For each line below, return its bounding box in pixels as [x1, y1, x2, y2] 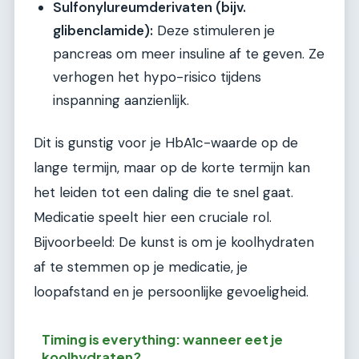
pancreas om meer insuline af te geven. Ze [53, 45, 325, 63]
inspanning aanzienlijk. [53, 91, 189, 110]
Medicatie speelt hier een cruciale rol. [34, 208, 272, 226]
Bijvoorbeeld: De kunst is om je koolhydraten [34, 232, 314, 251]
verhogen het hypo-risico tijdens [53, 68, 261, 87]
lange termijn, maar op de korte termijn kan [34, 158, 310, 176]
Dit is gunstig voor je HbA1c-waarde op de [34, 133, 298, 151]
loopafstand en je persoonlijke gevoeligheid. [34, 282, 309, 301]
